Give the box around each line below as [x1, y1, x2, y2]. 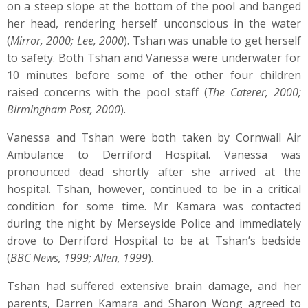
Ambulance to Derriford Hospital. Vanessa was [7, 147, 301, 162]
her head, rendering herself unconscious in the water [7, 16, 301, 31]
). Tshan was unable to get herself [124, 33, 302, 48]
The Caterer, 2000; [208, 85, 301, 100]
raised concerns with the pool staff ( [7, 85, 208, 100]
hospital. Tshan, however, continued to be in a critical [7, 181, 301, 197]
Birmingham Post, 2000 [7, 102, 120, 117]
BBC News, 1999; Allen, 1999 [10, 250, 148, 265]
